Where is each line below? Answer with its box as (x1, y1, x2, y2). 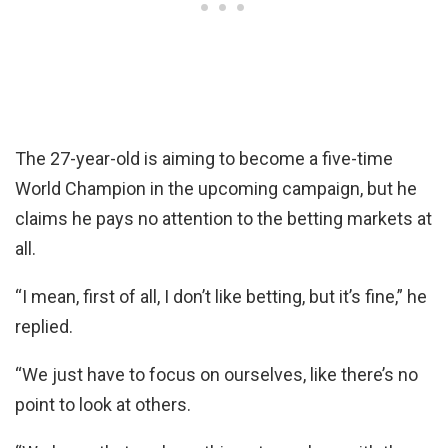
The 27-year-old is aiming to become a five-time (15, 148, 393, 170)
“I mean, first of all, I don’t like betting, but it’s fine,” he (15, 286, 427, 308)
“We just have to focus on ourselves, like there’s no (15, 364, 418, 386)
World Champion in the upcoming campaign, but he (15, 178, 417, 200)
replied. (15, 316, 73, 338)
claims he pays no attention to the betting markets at (15, 208, 432, 230)
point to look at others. (15, 394, 191, 416)
